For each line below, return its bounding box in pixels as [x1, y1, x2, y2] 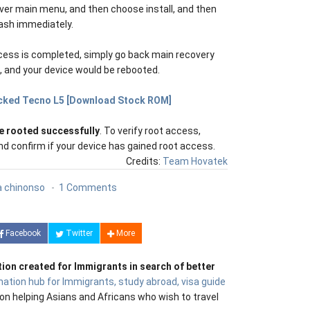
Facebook [3, 228, 41, 239]
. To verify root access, [100, 125, 201, 137]
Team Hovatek [163, 156, 228, 167]
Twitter [63, 228, 93, 239]
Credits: [126, 156, 163, 167]
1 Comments [58, 182, 117, 194]
